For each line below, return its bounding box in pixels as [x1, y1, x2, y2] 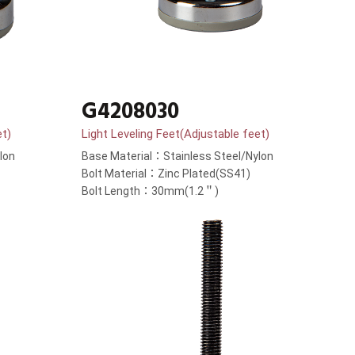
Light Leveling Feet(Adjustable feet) [82, 127, 269, 142]
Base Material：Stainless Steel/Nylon [82, 150, 273, 163]
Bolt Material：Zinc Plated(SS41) [82, 167, 250, 181]
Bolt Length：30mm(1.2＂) [82, 185, 219, 198]
